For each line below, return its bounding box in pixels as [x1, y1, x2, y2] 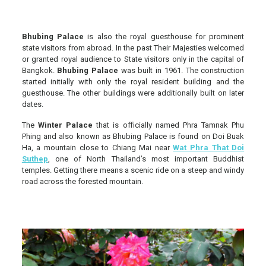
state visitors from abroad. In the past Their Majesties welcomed [21, 43, 245, 52]
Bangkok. [21, 65, 55, 75]
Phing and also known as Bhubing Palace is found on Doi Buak [21, 131, 245, 141]
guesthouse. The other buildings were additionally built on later [21, 88, 245, 97]
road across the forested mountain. [21, 176, 143, 186]
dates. [21, 99, 43, 109]
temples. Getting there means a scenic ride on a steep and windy [21, 165, 245, 175]
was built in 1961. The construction [121, 65, 245, 75]
